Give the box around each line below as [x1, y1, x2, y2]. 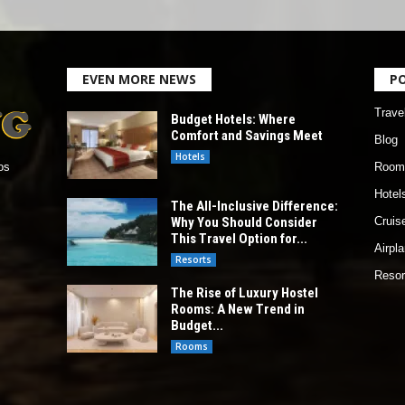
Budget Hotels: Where [170, 111, 296, 128]
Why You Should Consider [170, 214, 317, 231]
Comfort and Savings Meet [170, 127, 323, 145]
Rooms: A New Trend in [170, 301, 305, 318]
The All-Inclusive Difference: [170, 198, 338, 215]
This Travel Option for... [170, 231, 307, 248]
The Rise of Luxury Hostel [170, 285, 318, 302]
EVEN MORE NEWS [81, 71, 196, 89]
